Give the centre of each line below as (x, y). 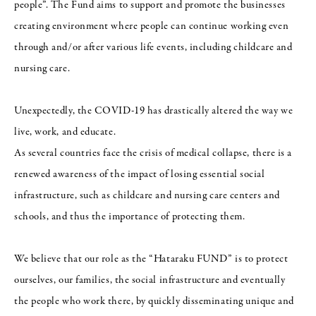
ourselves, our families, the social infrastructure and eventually (150, 280)
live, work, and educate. (65, 132)
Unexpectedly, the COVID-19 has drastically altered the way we (154, 111)
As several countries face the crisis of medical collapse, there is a (153, 153)
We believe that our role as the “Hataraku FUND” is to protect (151, 259)
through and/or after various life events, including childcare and (153, 48)
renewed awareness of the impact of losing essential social (140, 175)
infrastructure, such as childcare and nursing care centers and (147, 196)
